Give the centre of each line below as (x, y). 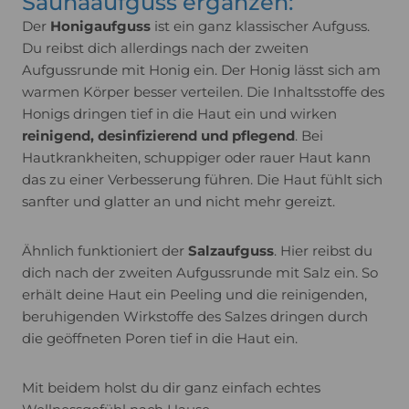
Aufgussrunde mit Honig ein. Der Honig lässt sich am (201, 70)
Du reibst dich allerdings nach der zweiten (165, 48)
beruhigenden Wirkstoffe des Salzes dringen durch (195, 317)
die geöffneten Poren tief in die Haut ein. (160, 339)
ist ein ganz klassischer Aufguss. (260, 26)
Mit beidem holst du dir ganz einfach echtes (171, 388)
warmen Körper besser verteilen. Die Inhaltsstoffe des (203, 92)
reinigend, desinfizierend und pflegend (158, 136)
